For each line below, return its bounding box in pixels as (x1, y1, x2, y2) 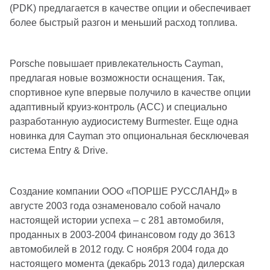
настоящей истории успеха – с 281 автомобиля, (10, 215, 224, 225)
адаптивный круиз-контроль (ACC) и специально (10, 102, 227, 112)
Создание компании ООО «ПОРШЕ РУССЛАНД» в (10, 186, 237, 196)
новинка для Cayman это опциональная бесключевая (10, 131, 249, 141)
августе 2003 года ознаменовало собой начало (10, 201, 221, 211)
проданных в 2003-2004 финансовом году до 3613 (10, 230, 235, 240)
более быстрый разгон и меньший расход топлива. (10, 17, 237, 28)
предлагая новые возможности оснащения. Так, (10, 73, 225, 83)
